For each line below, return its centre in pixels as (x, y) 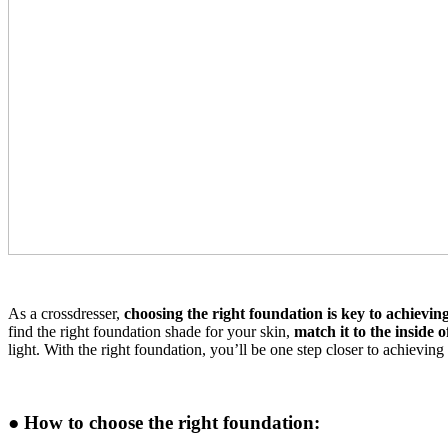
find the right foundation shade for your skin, (151, 331)
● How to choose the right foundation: (164, 422)
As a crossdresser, (66, 313)
